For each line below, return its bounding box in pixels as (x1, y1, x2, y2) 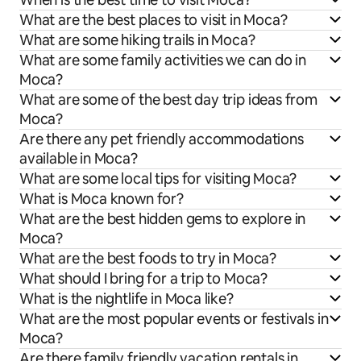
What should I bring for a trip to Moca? (19, 268, 268, 288)
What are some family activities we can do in (19, 50, 307, 69)
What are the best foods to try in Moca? (19, 248, 276, 268)
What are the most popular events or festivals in (19, 309, 329, 328)
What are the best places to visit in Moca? (19, 10, 288, 29)
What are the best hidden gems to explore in (19, 209, 306, 228)
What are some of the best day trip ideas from (19, 89, 317, 109)
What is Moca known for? (19, 189, 184, 208)
